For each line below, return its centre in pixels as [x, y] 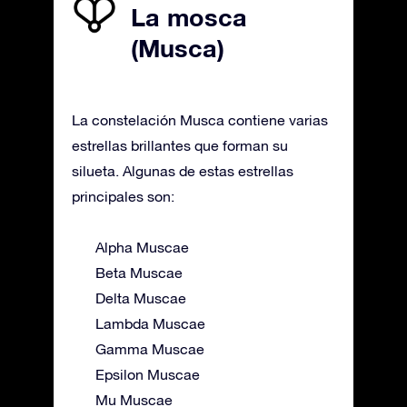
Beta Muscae [139, 272]
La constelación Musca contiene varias [200, 119]
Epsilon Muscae [148, 374]
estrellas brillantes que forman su [180, 145]
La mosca [189, 17]
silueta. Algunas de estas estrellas [183, 170]
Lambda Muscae [150, 323]
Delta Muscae [141, 298]
